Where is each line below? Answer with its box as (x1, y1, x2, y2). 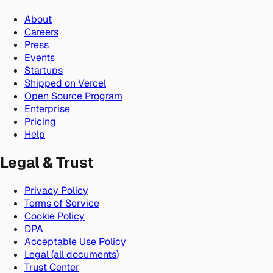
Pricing (24, 115, 56, 129)
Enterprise (24, 102, 70, 116)
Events (24, 51, 55, 65)
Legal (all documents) (24, 248, 119, 261)
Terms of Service (24, 197, 99, 210)
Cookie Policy (24, 210, 85, 223)
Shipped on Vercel (24, 77, 106, 90)
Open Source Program (24, 90, 122, 103)
